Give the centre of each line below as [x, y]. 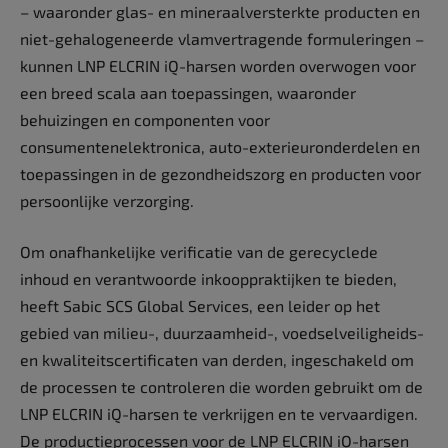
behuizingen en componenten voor [145, 119]
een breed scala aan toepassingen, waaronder [188, 92]
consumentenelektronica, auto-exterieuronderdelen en [220, 146]
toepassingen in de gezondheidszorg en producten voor [220, 173]
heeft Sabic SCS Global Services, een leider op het [200, 306]
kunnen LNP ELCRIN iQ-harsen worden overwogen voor [218, 65]
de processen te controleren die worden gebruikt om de [221, 387]
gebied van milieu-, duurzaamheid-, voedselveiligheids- [222, 333]
